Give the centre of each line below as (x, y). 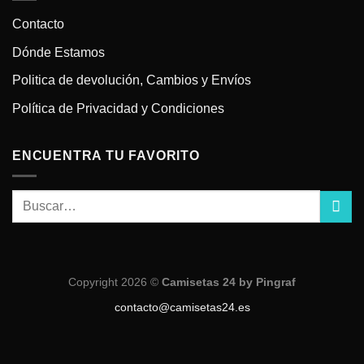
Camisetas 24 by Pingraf (229, 282)
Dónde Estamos (58, 52)
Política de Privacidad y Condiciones (118, 108)
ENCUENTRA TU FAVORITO (106, 156)
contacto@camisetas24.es (182, 307)
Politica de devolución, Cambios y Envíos (132, 80)
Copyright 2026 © (115, 282)
